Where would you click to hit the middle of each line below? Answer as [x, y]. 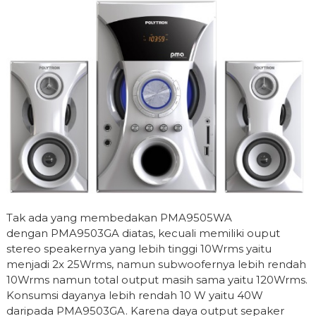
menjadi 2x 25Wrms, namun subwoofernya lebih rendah [156, 265]
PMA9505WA [196, 218]
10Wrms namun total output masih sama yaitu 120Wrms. [157, 280]
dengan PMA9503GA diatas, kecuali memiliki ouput [143, 233]
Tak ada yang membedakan [83, 218]
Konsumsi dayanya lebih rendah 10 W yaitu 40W [134, 296]
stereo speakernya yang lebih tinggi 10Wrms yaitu [139, 249]
